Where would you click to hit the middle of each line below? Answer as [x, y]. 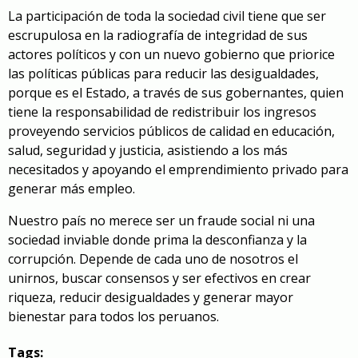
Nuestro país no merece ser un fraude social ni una [161, 221]
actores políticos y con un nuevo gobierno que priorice [171, 55]
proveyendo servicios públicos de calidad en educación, [171, 131]
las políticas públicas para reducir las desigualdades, [163, 74]
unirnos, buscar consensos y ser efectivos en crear [159, 278]
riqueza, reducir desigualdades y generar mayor [151, 298]
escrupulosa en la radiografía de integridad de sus [158, 36]
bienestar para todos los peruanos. [113, 317]
